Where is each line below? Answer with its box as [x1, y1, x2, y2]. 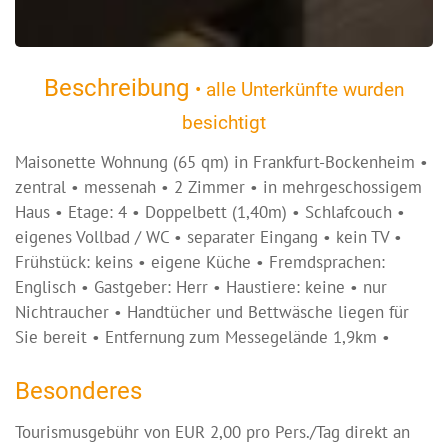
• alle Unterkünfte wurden [195, 78, 404, 101]
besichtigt [182, 111, 266, 134]
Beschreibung [44, 74, 195, 102]
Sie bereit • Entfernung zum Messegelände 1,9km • [15, 326, 390, 348]
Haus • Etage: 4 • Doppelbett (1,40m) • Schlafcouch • [15, 201, 405, 223]
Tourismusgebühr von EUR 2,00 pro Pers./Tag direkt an [15, 421, 410, 443]
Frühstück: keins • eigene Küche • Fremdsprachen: [15, 251, 385, 273]
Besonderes [15, 377, 142, 405]
